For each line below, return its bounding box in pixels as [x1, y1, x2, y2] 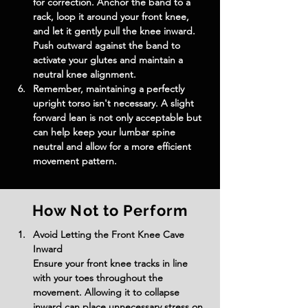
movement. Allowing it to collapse [33, 286, 182, 298]
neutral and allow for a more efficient [33, 140, 194, 153]
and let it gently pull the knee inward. [33, 25, 198, 37]
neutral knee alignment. [33, 68, 136, 80]
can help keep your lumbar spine [33, 126, 178, 138]
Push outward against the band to [33, 39, 183, 52]
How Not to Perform [32, 201, 188, 219]
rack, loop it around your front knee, [33, 10, 192, 23]
